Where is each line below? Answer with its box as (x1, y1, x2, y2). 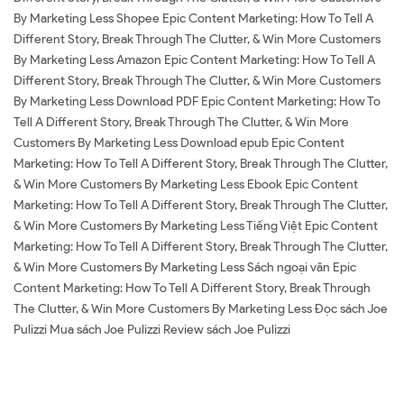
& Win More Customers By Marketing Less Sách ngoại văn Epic (14, 260, 356, 275)
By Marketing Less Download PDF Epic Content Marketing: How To (14, 94, 381, 109)
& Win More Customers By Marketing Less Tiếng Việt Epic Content (14, 218, 378, 234)
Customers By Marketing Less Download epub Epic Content (14, 135, 344, 151)
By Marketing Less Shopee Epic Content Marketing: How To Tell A (14, 11, 373, 26)
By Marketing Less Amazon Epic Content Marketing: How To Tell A (14, 52, 375, 68)
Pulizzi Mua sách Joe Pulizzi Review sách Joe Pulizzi (14, 322, 290, 337)
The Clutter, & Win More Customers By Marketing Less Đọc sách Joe (14, 301, 388, 317)
